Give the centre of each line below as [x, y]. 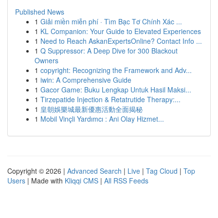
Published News [40, 12]
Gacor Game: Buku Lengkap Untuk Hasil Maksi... [116, 90]
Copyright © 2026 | [37, 171]
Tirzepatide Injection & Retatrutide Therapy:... [110, 99]
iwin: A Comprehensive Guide [86, 80]
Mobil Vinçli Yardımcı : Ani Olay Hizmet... [102, 119]
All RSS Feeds [126, 181]
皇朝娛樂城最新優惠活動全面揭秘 [91, 109]
